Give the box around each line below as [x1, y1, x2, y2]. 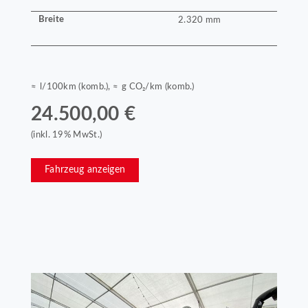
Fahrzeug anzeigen [45, 165, 126, 175]
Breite [38, 15, 65, 24]
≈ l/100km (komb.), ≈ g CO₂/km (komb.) [31, 82, 195, 91]
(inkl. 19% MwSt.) [31, 131, 102, 140]
